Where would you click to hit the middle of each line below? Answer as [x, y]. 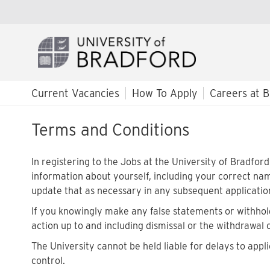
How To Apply [165, 93]
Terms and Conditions [111, 130]
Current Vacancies [75, 93]
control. [48, 260]
